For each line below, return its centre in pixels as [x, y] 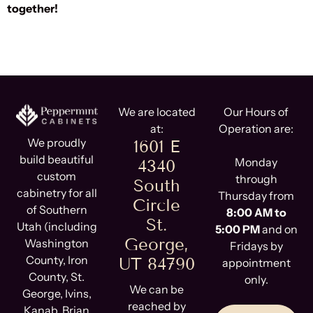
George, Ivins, [57, 293]
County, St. [57, 276]
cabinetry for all [57, 192]
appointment [256, 262]
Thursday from [256, 195]
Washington [57, 243]
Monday [256, 162]
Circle [156, 205]
